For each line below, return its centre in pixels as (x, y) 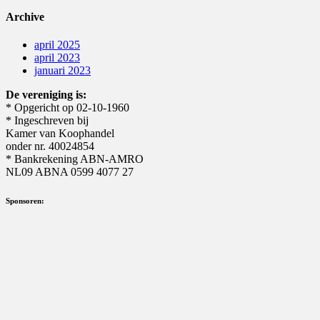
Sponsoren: (25, 200)
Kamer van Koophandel (60, 133)
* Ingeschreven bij (47, 120)
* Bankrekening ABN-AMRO (75, 159)
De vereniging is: (46, 94)
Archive (25, 16)
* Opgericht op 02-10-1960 (67, 107)
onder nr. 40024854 (50, 146)
